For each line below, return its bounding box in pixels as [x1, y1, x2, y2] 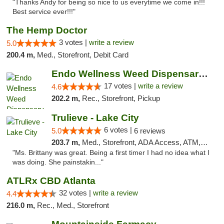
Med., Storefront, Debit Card [37, 50, 128, 59]
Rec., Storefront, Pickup [81, 94, 160, 102]
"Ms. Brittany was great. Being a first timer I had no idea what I [12, 149, 209, 156]
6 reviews [133, 126, 165, 135]
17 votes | [103, 81, 138, 90]
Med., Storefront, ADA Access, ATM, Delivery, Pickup [81, 138, 200, 146]
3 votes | [59, 38, 89, 46]
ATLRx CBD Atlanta [6, 175, 95, 186]
